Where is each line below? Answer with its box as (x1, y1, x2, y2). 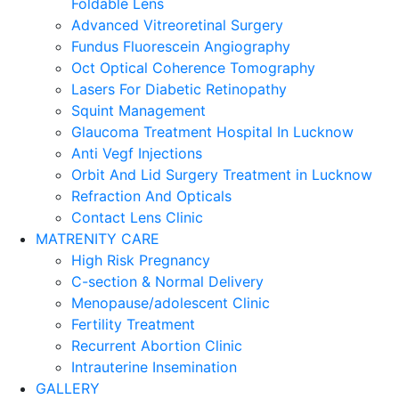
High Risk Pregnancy (71, 251, 210, 269)
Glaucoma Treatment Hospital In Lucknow (71, 123, 354, 141)
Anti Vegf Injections (71, 144, 202, 162)
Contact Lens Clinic (71, 208, 203, 226)
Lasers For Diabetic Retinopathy (71, 80, 287, 98)
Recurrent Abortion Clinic (71, 337, 242, 354)
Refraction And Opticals (71, 187, 232, 205)
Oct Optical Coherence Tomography (71, 59, 315, 77)
